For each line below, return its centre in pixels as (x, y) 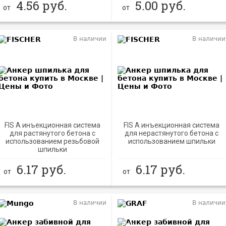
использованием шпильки (172, 141)
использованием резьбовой (53, 141)
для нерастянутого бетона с (172, 133)
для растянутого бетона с (53, 133)
